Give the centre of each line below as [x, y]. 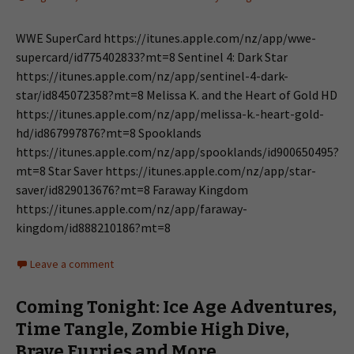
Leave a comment [72, 264]
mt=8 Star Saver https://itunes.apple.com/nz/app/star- [166, 171]
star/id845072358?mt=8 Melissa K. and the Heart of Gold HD [177, 95]
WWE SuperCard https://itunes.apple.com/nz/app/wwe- [166, 38]
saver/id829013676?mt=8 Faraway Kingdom [132, 190]
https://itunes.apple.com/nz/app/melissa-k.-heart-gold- [170, 114]
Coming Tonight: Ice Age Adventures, [176, 307]
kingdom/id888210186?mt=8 [93, 228]
